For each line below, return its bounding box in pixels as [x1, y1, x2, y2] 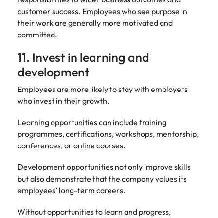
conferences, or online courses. [18, 141, 126, 150]
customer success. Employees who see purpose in [18, 6, 187, 16]
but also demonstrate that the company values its [18, 174, 187, 183]
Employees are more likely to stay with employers [18, 84, 188, 94]
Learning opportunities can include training [18, 117, 166, 127]
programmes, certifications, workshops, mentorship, [18, 129, 199, 139]
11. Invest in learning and [18, 50, 149, 65]
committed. [18, 30, 57, 39]
